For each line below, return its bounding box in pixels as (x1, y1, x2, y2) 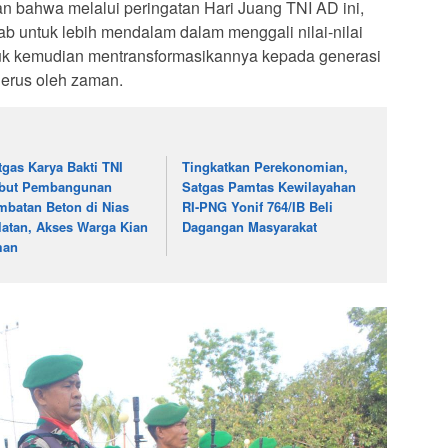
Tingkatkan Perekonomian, (182, 157, 349, 177)
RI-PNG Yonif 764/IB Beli (182, 197, 334, 217)
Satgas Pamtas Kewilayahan (182, 177, 357, 197)
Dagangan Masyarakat (182, 217, 322, 237)
